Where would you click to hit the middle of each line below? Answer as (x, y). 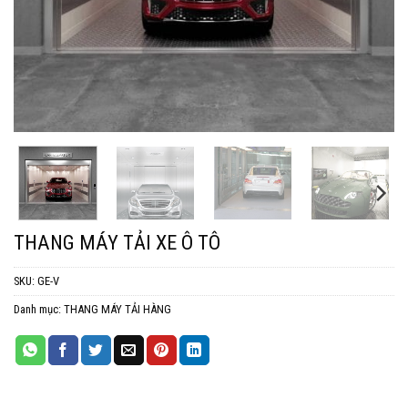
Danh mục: (39, 310)
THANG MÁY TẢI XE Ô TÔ (117, 243)
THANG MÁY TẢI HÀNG (117, 310)
